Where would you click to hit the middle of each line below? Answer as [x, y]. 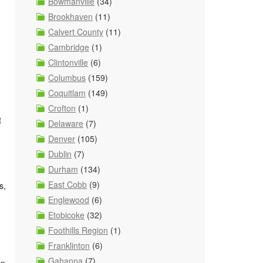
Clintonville [68, 62]
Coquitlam [67, 93]
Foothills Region [78, 230]
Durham [63, 169]
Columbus [67, 77]
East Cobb [68, 184]
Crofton [62, 108]
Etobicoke [66, 215]
